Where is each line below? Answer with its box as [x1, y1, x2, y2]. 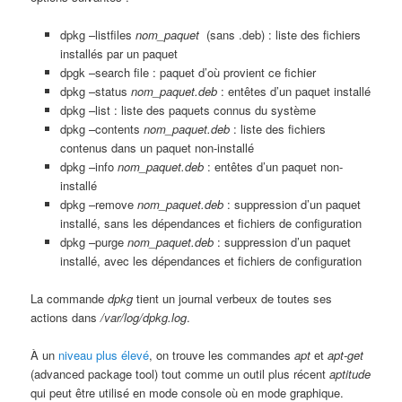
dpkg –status [59, 82, 131, 100]
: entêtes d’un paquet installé [216, 82, 371, 100]
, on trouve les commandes [149, 346, 295, 364]
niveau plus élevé [58, 346, 150, 364]
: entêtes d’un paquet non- [203, 157, 343, 175]
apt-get [328, 346, 364, 364]
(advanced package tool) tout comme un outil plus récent [31, 365, 330, 383]
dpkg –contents [59, 119, 144, 137]
